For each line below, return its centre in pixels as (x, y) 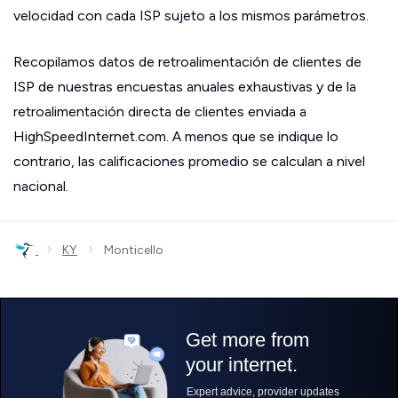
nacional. (41, 186)
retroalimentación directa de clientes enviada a (160, 111)
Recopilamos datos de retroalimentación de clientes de (187, 62)
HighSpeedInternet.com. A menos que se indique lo (176, 136)
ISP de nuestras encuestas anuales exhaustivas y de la (185, 87)
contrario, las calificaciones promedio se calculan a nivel (189, 161)
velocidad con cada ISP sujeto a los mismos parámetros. (191, 16)
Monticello (128, 250)
